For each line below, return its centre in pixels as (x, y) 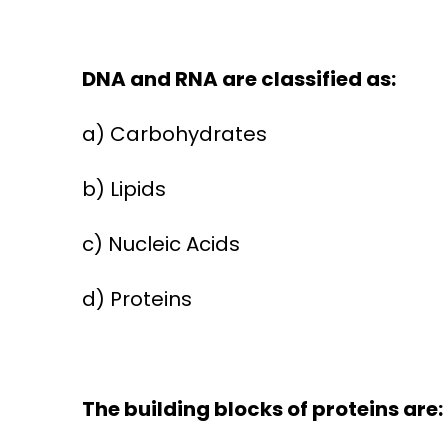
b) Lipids (123, 189)
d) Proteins (136, 299)
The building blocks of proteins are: (262, 409)
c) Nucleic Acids (160, 244)
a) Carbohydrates (174, 134)
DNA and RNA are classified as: (238, 79)
